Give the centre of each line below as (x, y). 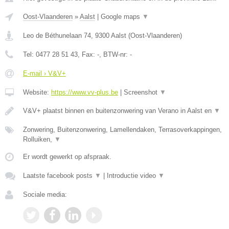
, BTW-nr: (114, 54)
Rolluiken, (39, 139)
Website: (37, 92)
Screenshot (142, 92)
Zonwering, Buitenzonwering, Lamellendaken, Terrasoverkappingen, (122, 129)
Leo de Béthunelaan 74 (57, 35)
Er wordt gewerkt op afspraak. (67, 156)
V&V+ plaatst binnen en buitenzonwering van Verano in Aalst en (118, 110)
